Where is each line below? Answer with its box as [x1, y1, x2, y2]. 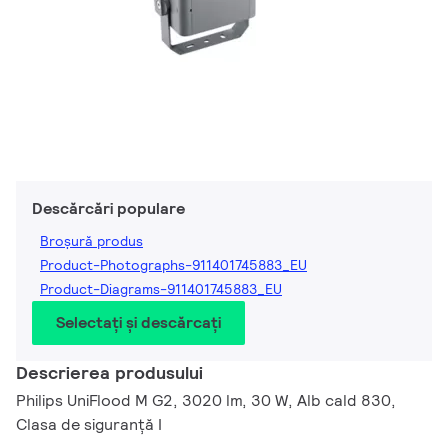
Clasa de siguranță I [16, 414, 162, 436]
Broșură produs [40, 232, 143, 251]
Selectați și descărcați [56, 312, 221, 334]
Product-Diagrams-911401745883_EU [40, 280, 282, 299]
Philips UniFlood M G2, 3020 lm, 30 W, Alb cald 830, [16, 390, 396, 412]
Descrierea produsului [16, 361, 203, 385]
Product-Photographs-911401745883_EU [40, 256, 307, 275]
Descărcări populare [32, 198, 185, 220]
